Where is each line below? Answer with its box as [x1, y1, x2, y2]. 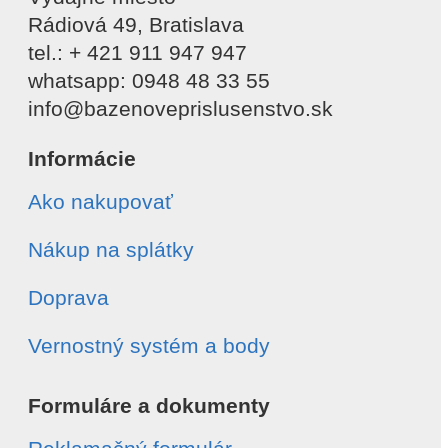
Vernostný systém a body [28, 334, 270, 358]
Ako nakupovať [28, 190, 173, 214]
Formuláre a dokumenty [28, 394, 270, 418]
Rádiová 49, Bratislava [28, 13, 244, 37]
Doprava [28, 286, 109, 310]
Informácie [28, 147, 136, 171]
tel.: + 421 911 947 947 [28, 41, 247, 65]
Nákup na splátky [28, 238, 194, 262]
